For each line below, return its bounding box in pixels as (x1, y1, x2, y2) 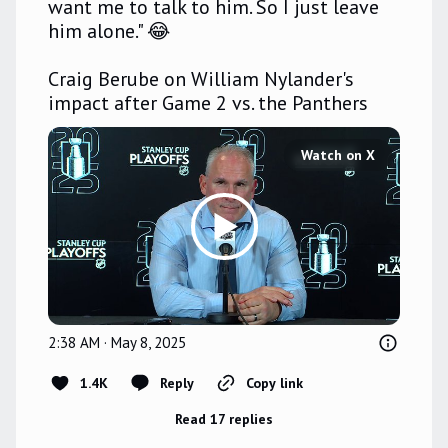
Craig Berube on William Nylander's (48, 66, 354, 93)
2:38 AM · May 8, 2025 (48, 333, 186, 353)
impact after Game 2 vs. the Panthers (48, 90, 373, 117)
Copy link (246, 374, 303, 393)
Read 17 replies (175, 410, 273, 429)
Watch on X (301, 146, 375, 165)
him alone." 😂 (48, 18, 175, 45)
